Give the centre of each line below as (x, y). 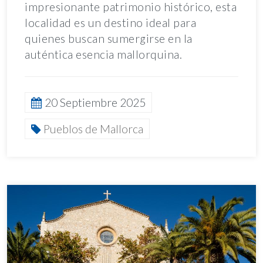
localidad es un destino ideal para (110, 23)
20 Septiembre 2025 (95, 103)
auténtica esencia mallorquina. (105, 55)
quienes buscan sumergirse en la (109, 39)
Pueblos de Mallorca (93, 129)
